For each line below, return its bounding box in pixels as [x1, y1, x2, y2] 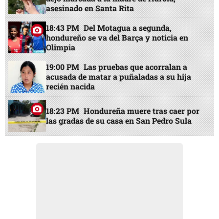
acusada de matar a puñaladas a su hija [46, 71, 192, 82]
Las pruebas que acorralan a [84, 62, 188, 72]
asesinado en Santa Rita [46, 2, 134, 13]
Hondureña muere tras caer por [84, 106, 200, 116]
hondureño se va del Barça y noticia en [46, 32, 189, 43]
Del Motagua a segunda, [84, 22, 172, 33]
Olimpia [46, 42, 76, 52]
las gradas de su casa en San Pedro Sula [46, 115, 192, 126]
